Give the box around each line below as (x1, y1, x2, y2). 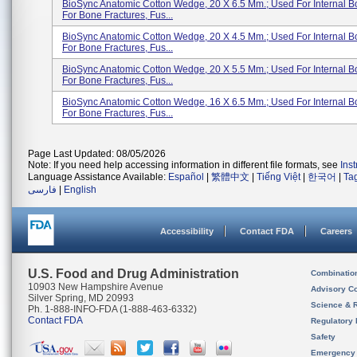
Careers (320, 226, 352, 236)
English (64, 184, 96, 195)
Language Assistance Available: (28, 171, 168, 182)
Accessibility (160, 226, 214, 236)
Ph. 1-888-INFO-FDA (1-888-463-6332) (28, 304, 197, 315)
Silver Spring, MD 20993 (28, 292, 134, 304)
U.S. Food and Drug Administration (28, 267, 239, 280)
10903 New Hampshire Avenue (28, 281, 163, 292)
